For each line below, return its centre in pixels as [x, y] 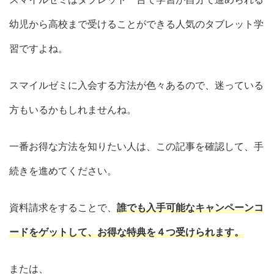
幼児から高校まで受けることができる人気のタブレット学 [136, 24]
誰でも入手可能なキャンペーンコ [190, 207]
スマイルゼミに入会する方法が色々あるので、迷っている [136, 85]
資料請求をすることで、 [63, 207]
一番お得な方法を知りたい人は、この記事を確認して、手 [136, 146]
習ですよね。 [39, 48]
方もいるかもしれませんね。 [73, 109]
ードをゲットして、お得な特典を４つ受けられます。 [127, 231]
